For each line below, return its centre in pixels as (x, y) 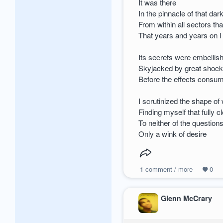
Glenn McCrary (187, 198)
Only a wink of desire (173, 134)
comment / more (168, 169)
